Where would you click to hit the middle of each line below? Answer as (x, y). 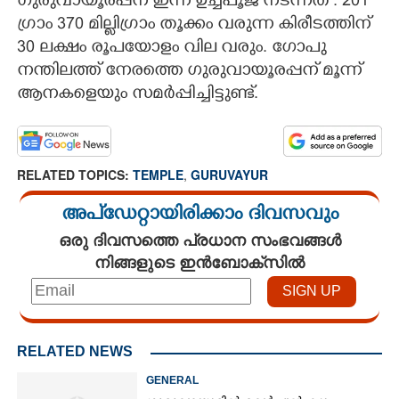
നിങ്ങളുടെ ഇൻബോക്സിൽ (199, 261)
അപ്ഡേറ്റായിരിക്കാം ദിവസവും (199, 216)
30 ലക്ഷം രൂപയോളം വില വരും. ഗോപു (171, 49)
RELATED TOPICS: (75, 174)
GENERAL (173, 380)
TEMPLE (158, 174)
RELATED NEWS (75, 351)
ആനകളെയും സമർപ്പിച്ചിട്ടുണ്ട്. (138, 95)
